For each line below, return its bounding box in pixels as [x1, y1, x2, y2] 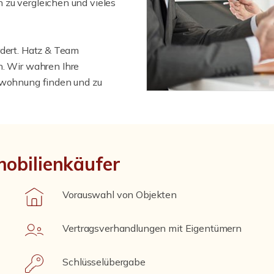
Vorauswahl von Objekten [62, 188, 177, 201]
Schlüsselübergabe [62, 256, 146, 268]
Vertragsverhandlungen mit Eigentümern [62, 222, 242, 234]
